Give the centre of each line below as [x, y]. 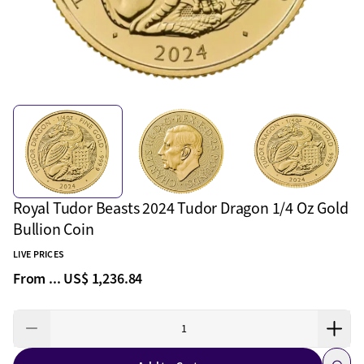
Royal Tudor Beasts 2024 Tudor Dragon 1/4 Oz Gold [181, 209]
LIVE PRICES [39, 255]
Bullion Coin [54, 230]
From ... [39, 279]
